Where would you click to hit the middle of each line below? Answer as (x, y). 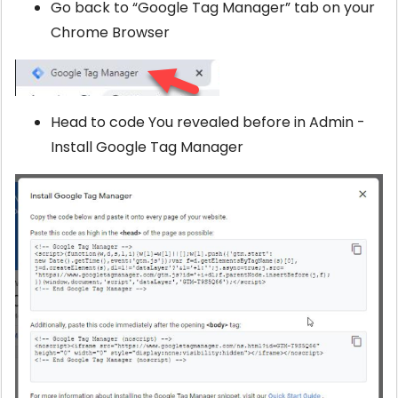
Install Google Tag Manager (147, 147)
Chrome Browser (110, 33)
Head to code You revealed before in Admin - (208, 123)
